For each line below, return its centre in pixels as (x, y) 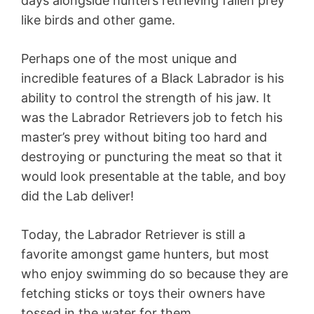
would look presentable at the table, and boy (153, 177)
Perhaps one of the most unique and (129, 59)
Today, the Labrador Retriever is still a (133, 235)
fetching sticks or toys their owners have (143, 294)
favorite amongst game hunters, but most (145, 254)
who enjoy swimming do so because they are (155, 274)
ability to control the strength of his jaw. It (146, 98)
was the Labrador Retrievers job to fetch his (152, 118)
